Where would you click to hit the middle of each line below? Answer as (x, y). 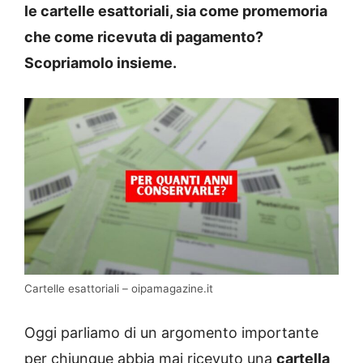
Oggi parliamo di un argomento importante (171, 333)
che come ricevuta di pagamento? (144, 36)
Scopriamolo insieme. (102, 62)
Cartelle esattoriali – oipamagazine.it (119, 289)
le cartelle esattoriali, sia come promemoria (176, 11)
